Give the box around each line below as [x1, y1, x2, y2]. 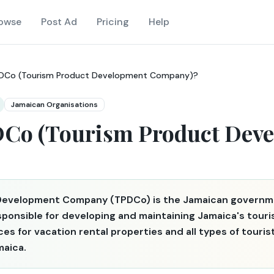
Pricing [96, 15, 129, 28]
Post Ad [40, 15, 77, 28]
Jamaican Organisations [11, 100, 98, 109]
